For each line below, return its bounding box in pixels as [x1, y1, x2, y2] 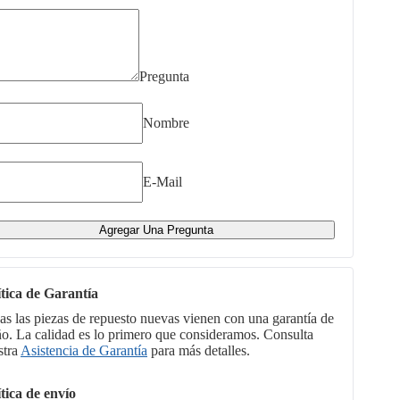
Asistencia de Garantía [21, 343, 147, 358]
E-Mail [143, 173, 182, 189]
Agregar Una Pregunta [99, 223, 213, 237]
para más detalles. [151, 343, 250, 358]
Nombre [143, 114, 189, 130]
